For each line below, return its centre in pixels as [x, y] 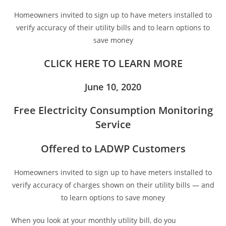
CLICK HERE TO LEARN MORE [113, 63]
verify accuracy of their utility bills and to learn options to [113, 27]
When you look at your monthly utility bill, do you [94, 220]
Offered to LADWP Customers [113, 149]
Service [113, 124]
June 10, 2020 [113, 87]
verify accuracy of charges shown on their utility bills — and [113, 185]
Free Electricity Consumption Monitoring [113, 110]
